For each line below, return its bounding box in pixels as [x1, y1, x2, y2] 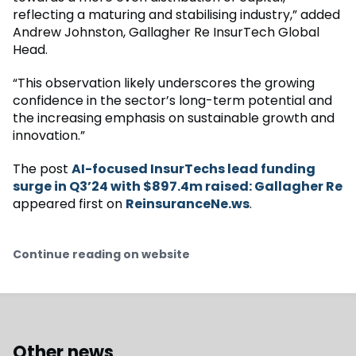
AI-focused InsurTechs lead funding [72, 160, 315, 179]
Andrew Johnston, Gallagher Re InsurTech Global [13, 23, 319, 42]
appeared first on [13, 195, 126, 214]
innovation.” [13, 126, 85, 145]
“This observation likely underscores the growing [13, 74, 315, 93]
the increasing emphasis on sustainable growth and [13, 109, 335, 128]
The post [13, 160, 72, 179]
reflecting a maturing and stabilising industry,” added [13, 6, 340, 25]
